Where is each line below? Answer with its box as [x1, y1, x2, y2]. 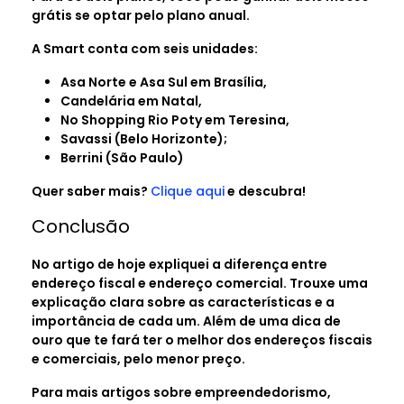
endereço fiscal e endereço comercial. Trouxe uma [32, 273, 368, 292]
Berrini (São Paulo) [60, 148, 187, 167]
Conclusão [32, 213, 130, 239]
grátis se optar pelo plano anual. [32, 5, 252, 24]
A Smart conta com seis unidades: [32, 39, 261, 58]
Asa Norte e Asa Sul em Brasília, [60, 72, 270, 91]
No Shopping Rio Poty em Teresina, [60, 110, 292, 129]
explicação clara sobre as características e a [32, 292, 335, 311]
